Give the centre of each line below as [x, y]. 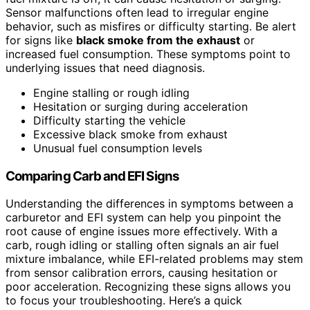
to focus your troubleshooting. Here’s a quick [124, 301]
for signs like [41, 40]
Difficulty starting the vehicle [109, 120]
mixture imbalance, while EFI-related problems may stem [154, 259]
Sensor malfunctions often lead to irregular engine [137, 12]
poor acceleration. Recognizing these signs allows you [148, 287]
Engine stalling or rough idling [111, 92]
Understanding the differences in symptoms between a [149, 204]
